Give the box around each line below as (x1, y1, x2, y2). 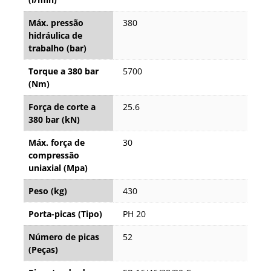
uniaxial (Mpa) (28, 162, 88, 174)
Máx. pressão (28, 17, 83, 29)
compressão (28, 149, 79, 162)
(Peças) (28, 244, 58, 256)
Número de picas (28, 231, 99, 243)
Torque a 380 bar (28, 65, 99, 77)
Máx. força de (28, 137, 85, 149)
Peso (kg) (28, 185, 67, 197)
